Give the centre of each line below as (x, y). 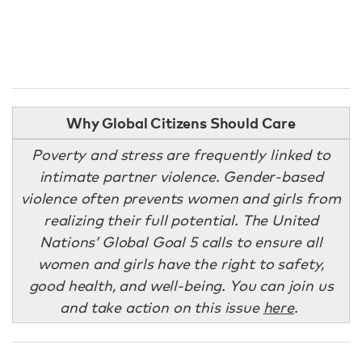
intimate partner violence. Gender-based (181, 176)
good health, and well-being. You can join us (181, 285)
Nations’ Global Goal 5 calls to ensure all (181, 242)
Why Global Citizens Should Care (181, 122)
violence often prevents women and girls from (181, 198)
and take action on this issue (162, 307)
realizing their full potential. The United (181, 220)
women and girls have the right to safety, (181, 263)
